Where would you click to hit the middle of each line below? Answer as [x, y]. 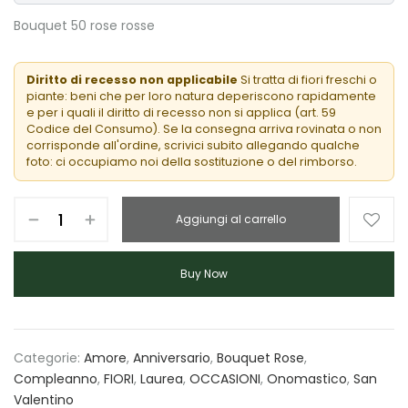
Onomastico [307, 379]
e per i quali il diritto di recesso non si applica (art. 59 [181, 113]
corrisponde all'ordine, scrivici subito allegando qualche [193, 146]
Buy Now [204, 274]
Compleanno [56, 379]
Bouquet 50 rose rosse [84, 26]
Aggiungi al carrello [231, 219]
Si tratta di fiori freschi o [307, 80]
